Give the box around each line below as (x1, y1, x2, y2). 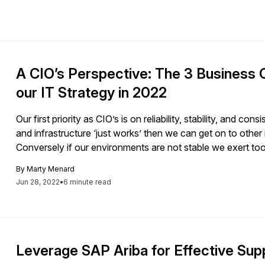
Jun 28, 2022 (16, 177, 60, 186)
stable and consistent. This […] (16, 155, 148, 167)
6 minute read (63, 177, 112, 186)
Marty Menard (27, 164, 75, 173)
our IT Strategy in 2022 (16, 83, 167, 101)
